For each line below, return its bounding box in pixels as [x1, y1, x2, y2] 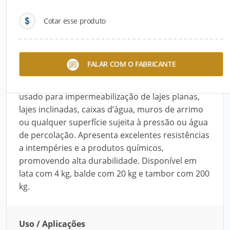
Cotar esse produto [44, 16, 106, 26]
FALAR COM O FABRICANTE [87, 59, 176, 69]
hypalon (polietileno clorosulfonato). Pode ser [19, 78, 196, 89]
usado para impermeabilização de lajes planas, [19, 91, 200, 102]
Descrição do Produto [19, 30, 106, 42]
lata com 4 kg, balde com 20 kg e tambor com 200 [19, 168, 209, 179]
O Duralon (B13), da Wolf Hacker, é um [19, 52, 167, 64]
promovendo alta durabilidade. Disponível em [19, 155, 197, 166]
